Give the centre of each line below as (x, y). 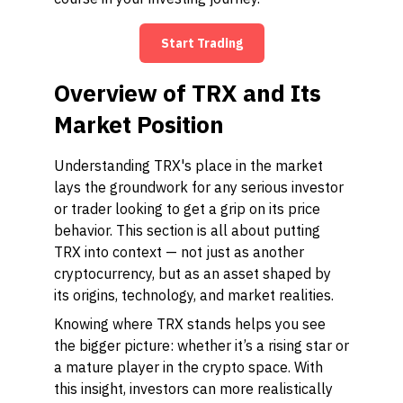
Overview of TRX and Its (188, 93)
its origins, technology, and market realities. (194, 295)
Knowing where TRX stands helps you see (190, 324)
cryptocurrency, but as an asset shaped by (193, 273)
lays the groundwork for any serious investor (199, 187)
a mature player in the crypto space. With (188, 367)
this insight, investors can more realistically (193, 389)
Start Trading (201, 43)
